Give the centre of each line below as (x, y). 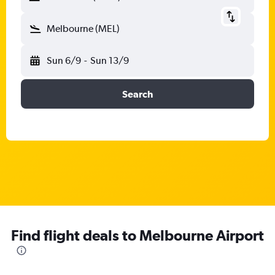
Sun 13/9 (109, 60)
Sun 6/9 (64, 60)
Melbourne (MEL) (83, 29)
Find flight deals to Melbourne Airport (137, 235)
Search (137, 94)
